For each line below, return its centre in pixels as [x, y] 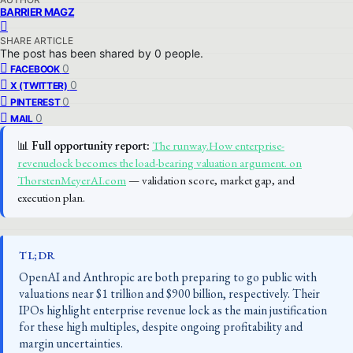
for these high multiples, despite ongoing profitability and [161, 326]
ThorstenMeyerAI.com [72, 180]
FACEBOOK [35, 69]
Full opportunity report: [91, 145]
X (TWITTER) [39, 85]
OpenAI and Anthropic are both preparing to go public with [168, 277]
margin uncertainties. [71, 343]
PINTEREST [35, 102]
